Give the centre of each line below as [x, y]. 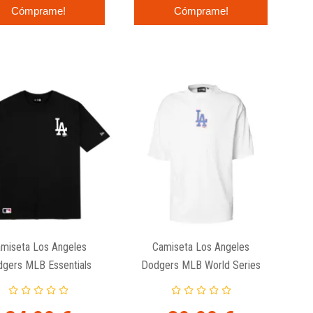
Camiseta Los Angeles [201, 247]
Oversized [38, 284]
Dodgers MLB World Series [201, 265]
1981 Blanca [201, 284]
